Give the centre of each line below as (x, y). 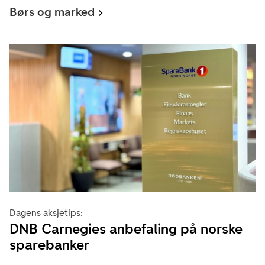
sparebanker (49, 245)
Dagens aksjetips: (46, 213)
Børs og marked (52, 12)
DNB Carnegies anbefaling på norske (126, 229)
